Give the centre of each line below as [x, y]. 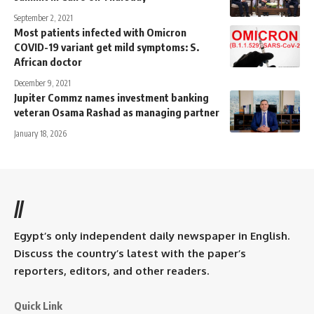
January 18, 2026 [40, 133]
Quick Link [38, 305]
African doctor [48, 61]
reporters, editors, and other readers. [111, 271]
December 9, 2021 [42, 83]
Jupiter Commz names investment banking [111, 97]
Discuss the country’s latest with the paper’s [130, 253]
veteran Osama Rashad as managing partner [117, 112]
